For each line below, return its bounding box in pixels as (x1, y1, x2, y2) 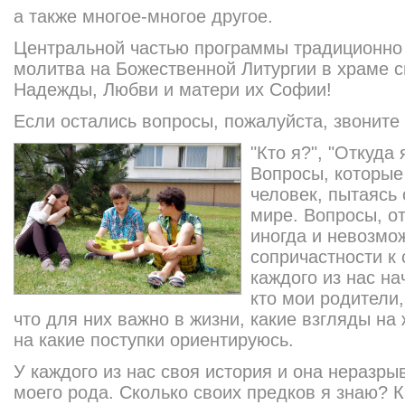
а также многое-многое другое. (14, 6, 273, 26)
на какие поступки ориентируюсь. (14, 330, 294, 350)
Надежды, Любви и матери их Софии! (14, 80, 332, 99)
